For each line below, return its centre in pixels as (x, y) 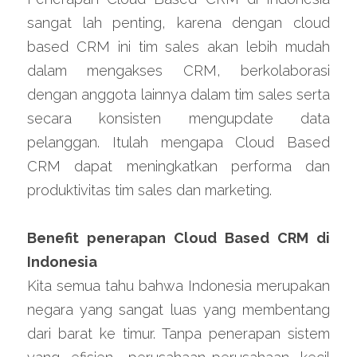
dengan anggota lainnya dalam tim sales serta (178, 95)
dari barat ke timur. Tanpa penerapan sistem (178, 334)
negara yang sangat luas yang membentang (178, 310)
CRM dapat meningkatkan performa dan (178, 167)
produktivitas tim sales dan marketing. (149, 190)
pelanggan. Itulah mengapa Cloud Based (178, 143)
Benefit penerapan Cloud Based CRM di (178, 238)
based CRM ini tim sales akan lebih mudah (178, 47)
